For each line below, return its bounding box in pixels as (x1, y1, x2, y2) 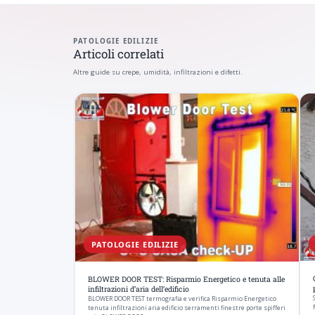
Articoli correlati (73, 45, 164, 62)
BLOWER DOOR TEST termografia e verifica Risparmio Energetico (88, 294, 276, 304)
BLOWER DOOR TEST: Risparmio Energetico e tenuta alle (88, 274, 285, 285)
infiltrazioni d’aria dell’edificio (88, 284, 189, 295)
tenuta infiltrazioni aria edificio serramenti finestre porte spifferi (88, 303, 285, 313)
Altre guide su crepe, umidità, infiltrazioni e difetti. (73, 67, 243, 77)
